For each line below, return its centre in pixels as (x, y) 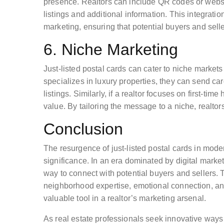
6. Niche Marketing (111, 49)
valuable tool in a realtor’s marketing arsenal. (125, 198)
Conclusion (83, 129)
